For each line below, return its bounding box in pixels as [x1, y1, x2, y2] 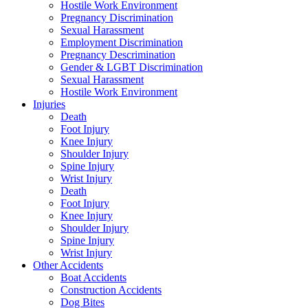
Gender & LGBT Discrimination [60, 60, 203, 73]
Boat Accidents [60, 271, 126, 283]
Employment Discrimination [60, 36, 183, 48]
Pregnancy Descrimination [60, 48, 175, 60]
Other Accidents [33, 258, 103, 271]
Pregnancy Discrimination [60, 11, 173, 23]
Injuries [33, 98, 65, 110]
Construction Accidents [60, 283, 162, 296]
